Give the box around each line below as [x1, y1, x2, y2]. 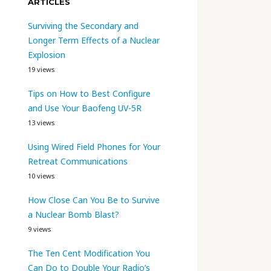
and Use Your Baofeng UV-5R [28, 102, 142, 114]
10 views [28, 171, 54, 180]
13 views [28, 117, 54, 127]
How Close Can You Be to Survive [28, 194, 160, 206]
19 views [28, 64, 54, 74]
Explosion [28, 48, 65, 60]
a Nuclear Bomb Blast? [28, 208, 119, 220]
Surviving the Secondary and [28, 19, 139, 31]
